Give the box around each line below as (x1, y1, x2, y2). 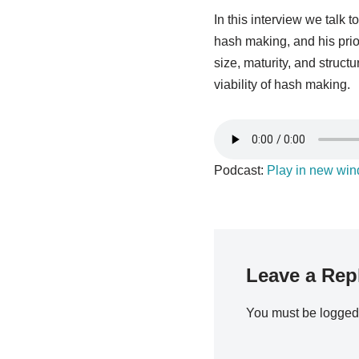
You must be (246, 306, 320, 320)
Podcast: (214, 163, 267, 177)
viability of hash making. (214, 78, 357, 91)
